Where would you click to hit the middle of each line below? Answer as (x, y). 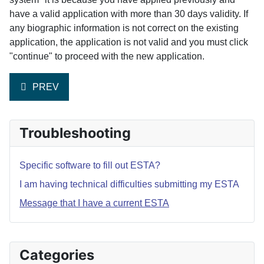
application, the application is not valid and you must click (129, 42)
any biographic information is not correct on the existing (124, 28)
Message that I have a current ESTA (94, 203)
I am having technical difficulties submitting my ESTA (129, 184)
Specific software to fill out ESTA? (90, 165)
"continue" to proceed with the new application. (107, 56)
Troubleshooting (75, 133)
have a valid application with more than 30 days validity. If (129, 14)
